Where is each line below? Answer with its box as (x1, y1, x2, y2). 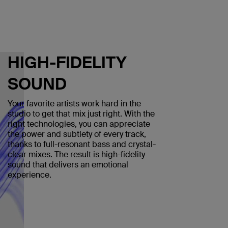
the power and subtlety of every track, (7, 129, 146, 139)
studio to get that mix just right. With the (7, 108, 155, 119)
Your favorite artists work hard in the (7, 98, 141, 109)
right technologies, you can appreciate (7, 119, 150, 129)
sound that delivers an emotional (7, 159, 128, 170)
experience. (7, 169, 51, 180)
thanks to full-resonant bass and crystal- (7, 139, 156, 150)
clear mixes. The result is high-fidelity (7, 149, 145, 160)
